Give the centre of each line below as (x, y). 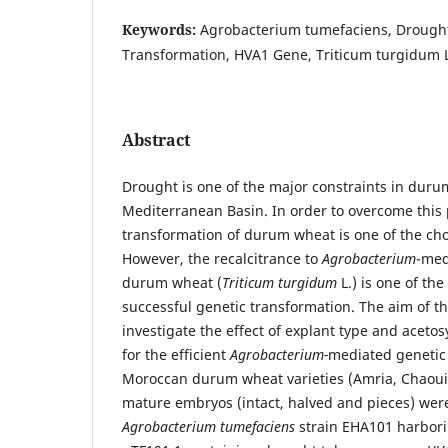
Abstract (156, 139)
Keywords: (161, 29)
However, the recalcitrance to (222, 258)
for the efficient (176, 354)
